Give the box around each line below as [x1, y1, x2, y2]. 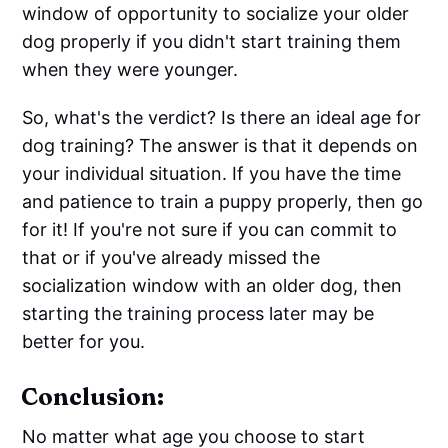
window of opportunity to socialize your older [22, 2, 410, 24]
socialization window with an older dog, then [22, 274, 403, 296]
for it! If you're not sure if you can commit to [22, 218, 398, 240]
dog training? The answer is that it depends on [22, 134, 419, 156]
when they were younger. [22, 58, 239, 80]
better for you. [22, 330, 146, 352]
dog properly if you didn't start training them [22, 30, 402, 52]
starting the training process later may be [22, 302, 375, 324]
